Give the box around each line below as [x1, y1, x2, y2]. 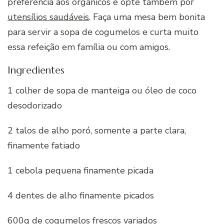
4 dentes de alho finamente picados [7, 189, 154, 201]
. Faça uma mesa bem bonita [89, 11, 205, 23]
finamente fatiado [7, 139, 80, 151]
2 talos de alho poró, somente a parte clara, [7, 124, 186, 136]
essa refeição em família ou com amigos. [7, 41, 170, 53]
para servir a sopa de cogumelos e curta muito [7, 26, 198, 38]
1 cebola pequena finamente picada [7, 164, 153, 176]
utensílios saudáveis [7, 11, 89, 23]
